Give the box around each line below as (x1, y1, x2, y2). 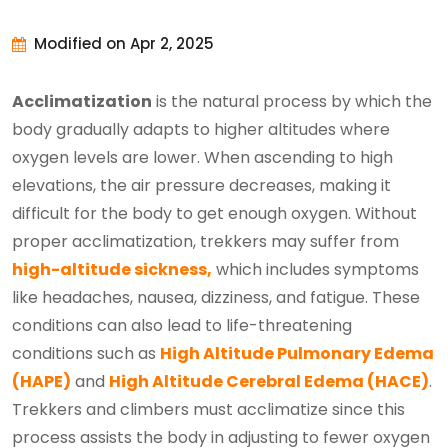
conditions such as (12, 341, 160, 365)
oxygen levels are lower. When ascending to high (12, 145, 393, 169)
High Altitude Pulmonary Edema (160, 341, 434, 365)
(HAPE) (12, 369, 71, 393)
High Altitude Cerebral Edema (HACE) (109, 369, 429, 393)
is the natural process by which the (152, 89, 432, 113)
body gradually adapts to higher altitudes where (12, 117, 390, 141)
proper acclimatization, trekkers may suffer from (12, 229, 399, 253)
